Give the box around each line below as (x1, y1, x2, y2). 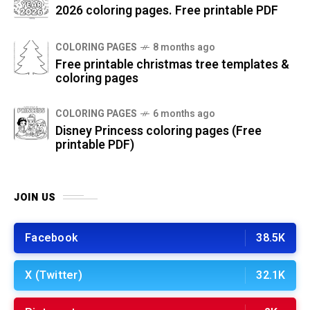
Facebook (25, 229, 77, 246)
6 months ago (153, 106, 215, 121)
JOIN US (14, 190, 56, 205)
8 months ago (153, 39, 215, 55)
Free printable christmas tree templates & (55, 55, 289, 74)
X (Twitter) (25, 266, 82, 284)
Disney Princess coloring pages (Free (55, 121, 262, 140)
